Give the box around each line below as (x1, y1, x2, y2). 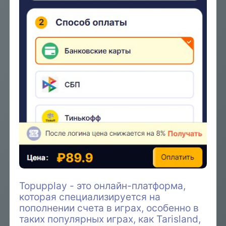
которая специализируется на (19, 190, 161, 203)
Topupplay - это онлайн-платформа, (19, 179, 186, 192)
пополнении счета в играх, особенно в (19, 201, 199, 214)
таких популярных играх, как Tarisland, (19, 212, 201, 225)
